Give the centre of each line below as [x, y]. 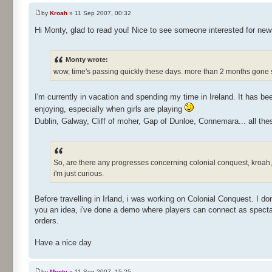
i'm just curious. [79, 174]
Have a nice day [63, 243]
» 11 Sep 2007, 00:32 [99, 13]
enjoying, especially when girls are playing [110, 109]
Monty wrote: [87, 59]
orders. [47, 221]
